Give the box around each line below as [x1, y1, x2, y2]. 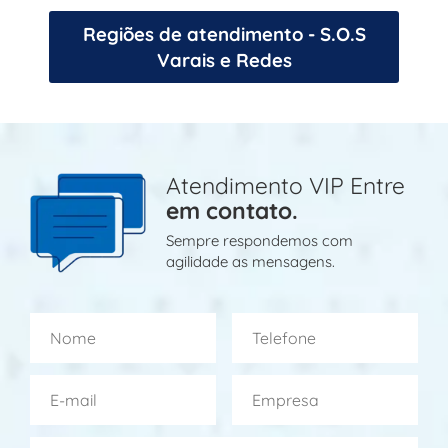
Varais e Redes [156, 47, 292, 72]
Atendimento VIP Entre [166, 170, 406, 200]
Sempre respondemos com [166, 230, 354, 250]
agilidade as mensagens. [166, 251, 336, 271]
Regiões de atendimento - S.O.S [82, 21, 366, 46]
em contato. [166, 195, 299, 225]
